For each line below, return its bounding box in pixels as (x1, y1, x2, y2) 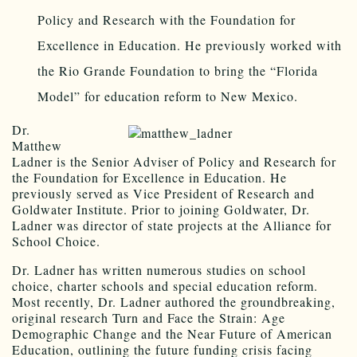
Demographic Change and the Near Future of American (12, 325, 332, 343)
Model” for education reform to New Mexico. (37, 88, 298, 105)
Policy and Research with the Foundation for (37, 11, 296, 29)
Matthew (12, 137, 62, 155)
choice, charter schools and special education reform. (12, 277, 318, 295)
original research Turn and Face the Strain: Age (12, 309, 285, 327)
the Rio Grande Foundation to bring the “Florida (37, 62, 318, 80)
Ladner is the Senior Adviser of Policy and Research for (12, 153, 336, 171)
